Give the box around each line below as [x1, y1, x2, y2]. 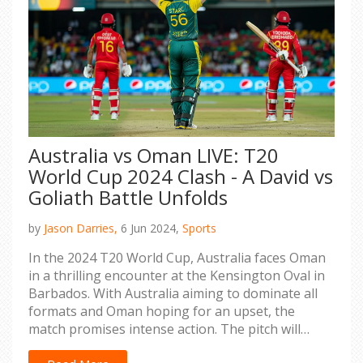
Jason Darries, [44, 220, 117, 236]
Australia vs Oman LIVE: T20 [28, 141, 279, 169]
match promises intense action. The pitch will [28, 319, 301, 338]
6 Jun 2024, [117, 220, 182, 236]
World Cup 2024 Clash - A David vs [28, 162, 333, 190]
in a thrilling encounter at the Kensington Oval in [28, 266, 325, 284]
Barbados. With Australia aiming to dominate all [28, 284, 318, 302]
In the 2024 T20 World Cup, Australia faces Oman [28, 248, 326, 267]
